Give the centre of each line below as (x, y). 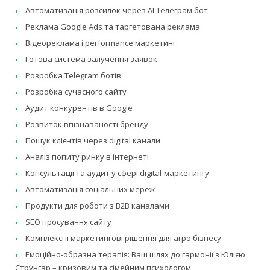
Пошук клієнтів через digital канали (93, 141)
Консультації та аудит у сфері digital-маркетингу (117, 173)
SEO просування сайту (68, 222)
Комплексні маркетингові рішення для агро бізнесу (123, 238)
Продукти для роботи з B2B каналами (97, 206)
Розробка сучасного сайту (76, 92)
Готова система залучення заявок (91, 59)
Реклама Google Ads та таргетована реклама (113, 27)
